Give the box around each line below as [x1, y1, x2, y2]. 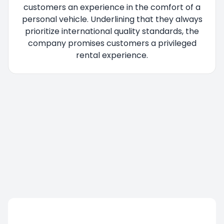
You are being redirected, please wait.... [7, 85, 159, 97]
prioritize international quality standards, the [25, 25, 199, 37]
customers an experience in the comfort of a [23, 1, 200, 13]
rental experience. [76, 49, 148, 61]
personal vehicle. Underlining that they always [21, 13, 202, 25]
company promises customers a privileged [27, 37, 196, 49]
